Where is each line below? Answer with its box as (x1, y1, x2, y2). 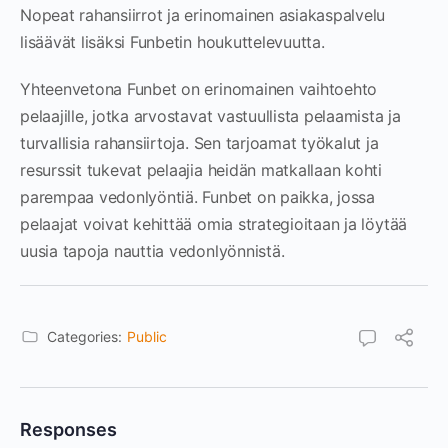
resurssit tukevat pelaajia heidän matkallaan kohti (20, 160, 383, 180)
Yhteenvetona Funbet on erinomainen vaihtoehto (20, 79, 378, 99)
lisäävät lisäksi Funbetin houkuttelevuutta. (20, 32, 325, 52)
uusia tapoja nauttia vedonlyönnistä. (20, 241, 285, 261)
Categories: (47, 328, 122, 345)
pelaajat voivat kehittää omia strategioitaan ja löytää (20, 214, 408, 234)
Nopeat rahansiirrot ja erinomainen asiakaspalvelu (20, 5, 386, 25)
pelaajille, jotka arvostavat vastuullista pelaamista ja (20, 106, 401, 126)
